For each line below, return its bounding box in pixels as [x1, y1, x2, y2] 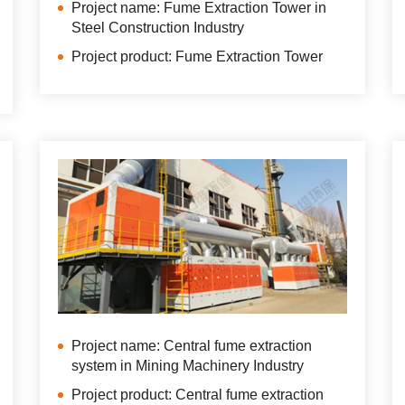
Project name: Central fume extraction [71, 338, 312, 354]
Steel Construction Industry [71, 19, 244, 35]
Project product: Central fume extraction [71, 387, 324, 403]
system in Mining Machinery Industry [71, 358, 304, 374]
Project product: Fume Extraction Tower [71, 48, 323, 64]
